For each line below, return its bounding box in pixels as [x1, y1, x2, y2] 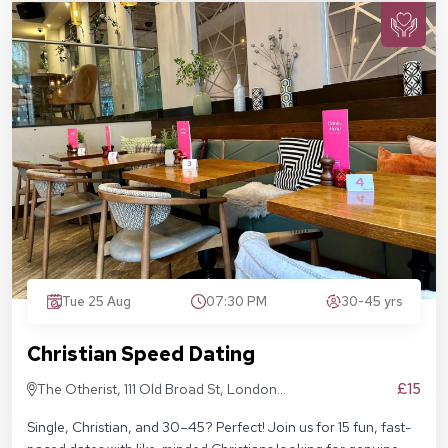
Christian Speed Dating [27, 341, 255, 368]
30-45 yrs [341, 293, 403, 311]
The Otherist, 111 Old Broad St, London [37, 380, 278, 399]
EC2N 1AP [37, 402, 98, 421]
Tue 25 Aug [62, 293, 131, 311]
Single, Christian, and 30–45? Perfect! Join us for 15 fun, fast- [27, 418, 411, 437]
